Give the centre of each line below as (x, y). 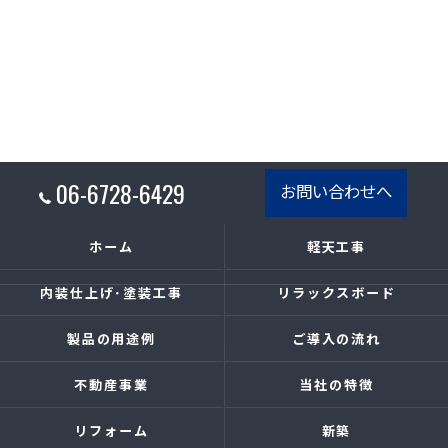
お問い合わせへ (335, 190)
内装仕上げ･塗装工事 (111, 292)
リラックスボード (336, 292)
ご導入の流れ (336, 338)
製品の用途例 (111, 338)
